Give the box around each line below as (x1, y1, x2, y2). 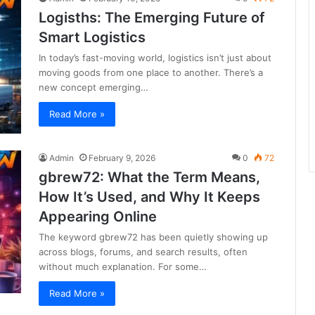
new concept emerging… (39, 82, 148, 93)
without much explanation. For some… (39, 261, 207, 273)
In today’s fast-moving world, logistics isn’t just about (39, 52, 271, 63)
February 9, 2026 (89, 153, 155, 164)
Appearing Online (39, 208, 157, 226)
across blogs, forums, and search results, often (39, 246, 247, 258)
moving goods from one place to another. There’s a (39, 67, 263, 78)
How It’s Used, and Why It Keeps (39, 188, 260, 206)
